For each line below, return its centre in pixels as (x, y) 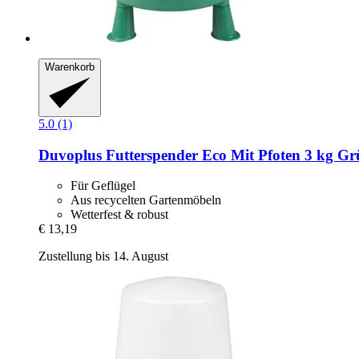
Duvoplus (70, 155)
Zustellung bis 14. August (103, 256)
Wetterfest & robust (119, 215)
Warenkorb (70, 67)
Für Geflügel (103, 186)
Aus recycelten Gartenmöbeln (146, 200)
